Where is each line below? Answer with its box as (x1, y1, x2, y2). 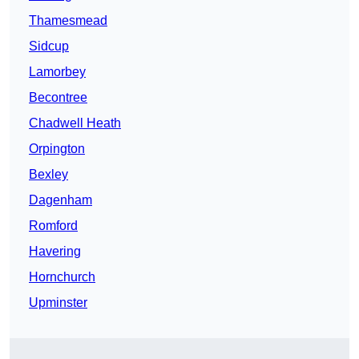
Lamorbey (29, 65, 86, 79)
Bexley (29, 167, 68, 182)
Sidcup (29, 39, 69, 54)
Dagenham (29, 193, 92, 208)
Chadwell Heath (29, 116, 121, 131)
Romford (29, 219, 78, 233)
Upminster (29, 296, 87, 310)
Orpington (29, 142, 85, 156)
